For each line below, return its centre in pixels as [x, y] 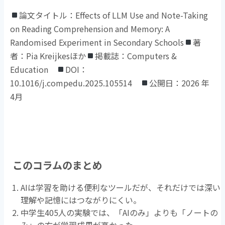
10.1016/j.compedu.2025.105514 [75, 83]
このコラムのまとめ [58, 165]
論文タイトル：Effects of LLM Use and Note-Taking [114, 15]
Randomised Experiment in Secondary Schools [97, 42]
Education [33, 69]
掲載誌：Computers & [136, 55]
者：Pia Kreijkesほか [48, 55]
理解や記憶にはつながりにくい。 [81, 200]
